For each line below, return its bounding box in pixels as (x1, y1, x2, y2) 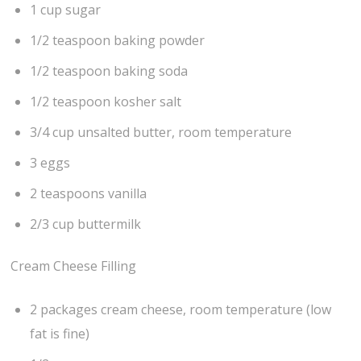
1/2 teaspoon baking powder (30, 31, 205, 49)
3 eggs (30, 153, 71, 172)
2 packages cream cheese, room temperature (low (30, 301, 332, 319)
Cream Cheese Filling (10, 257, 137, 276)
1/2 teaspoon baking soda (30, 61, 189, 80)
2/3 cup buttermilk (30, 214, 142, 233)
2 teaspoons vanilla (30, 184, 147, 202)
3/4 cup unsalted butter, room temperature (30, 122, 293, 141)
